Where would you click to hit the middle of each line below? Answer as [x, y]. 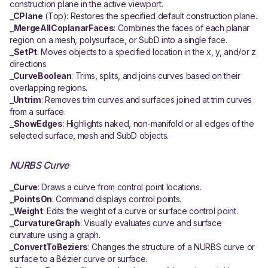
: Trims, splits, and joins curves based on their [156, 76]
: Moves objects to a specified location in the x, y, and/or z [146, 52]
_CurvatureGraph [45, 223]
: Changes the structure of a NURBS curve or [172, 247]
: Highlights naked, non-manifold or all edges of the [158, 124]
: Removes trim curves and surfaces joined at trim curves [146, 100]
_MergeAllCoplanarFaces [62, 28]
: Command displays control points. [116, 199]
